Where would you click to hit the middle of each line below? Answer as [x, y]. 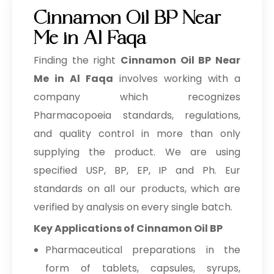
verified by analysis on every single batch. [133, 207]
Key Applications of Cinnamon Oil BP [128, 228]
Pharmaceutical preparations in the [143, 250]
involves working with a [177, 79]
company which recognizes [137, 97]
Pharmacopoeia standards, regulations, [137, 115]
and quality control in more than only [137, 134]
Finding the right [77, 60]
